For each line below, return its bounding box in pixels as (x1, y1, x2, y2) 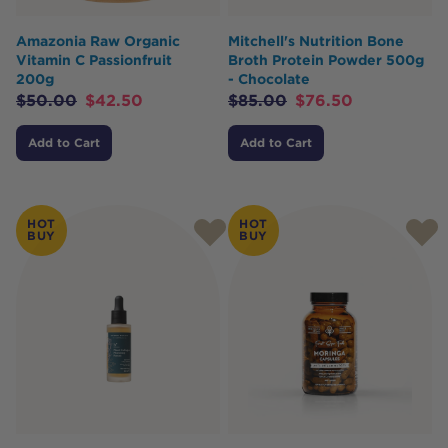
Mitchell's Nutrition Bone (228, 32, 404, 49)
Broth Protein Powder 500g (228, 51, 424, 68)
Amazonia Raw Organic (16, 32, 180, 49)
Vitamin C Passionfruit (16, 51, 172, 68)
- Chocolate (228, 70, 310, 87)
